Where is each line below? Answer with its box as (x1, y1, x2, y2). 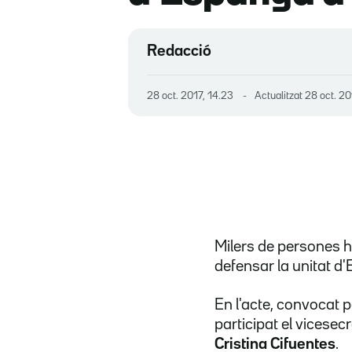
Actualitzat (255, 90, 305, 101)
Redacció (147, 43, 211, 58)
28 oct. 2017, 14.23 (153, 90, 233, 101)
